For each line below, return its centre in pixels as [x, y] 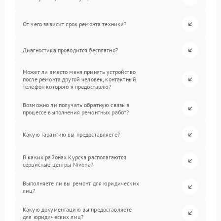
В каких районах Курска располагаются [75, 157]
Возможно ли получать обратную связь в [76, 105]
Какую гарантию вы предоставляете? [71, 134]
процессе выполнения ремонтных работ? [76, 112]
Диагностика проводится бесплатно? [70, 50]
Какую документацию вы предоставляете [77, 209]
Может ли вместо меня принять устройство [79, 72]
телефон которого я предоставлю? [67, 87]
